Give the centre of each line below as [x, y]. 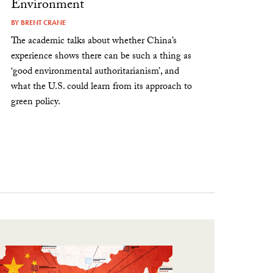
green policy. [36, 102]
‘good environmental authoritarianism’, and [95, 72]
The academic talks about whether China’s [94, 41]
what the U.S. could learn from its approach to [102, 87]
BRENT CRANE [44, 22]
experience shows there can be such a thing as [101, 57]
